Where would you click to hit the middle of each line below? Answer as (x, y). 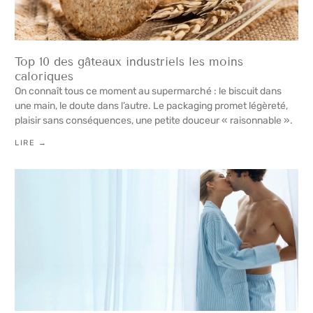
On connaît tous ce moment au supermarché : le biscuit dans (148, 92)
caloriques (44, 77)
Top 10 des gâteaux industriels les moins (129, 62)
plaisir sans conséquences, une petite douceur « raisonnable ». (154, 121)
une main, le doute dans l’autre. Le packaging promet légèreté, (151, 106)
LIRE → (31, 143)
